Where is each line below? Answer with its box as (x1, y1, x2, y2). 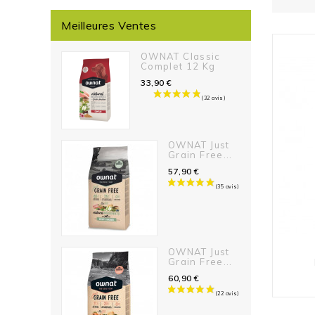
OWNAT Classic (141, 51, 221, 62)
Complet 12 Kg (141, 60, 216, 72)
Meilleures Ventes (61, 18, 157, 32)
